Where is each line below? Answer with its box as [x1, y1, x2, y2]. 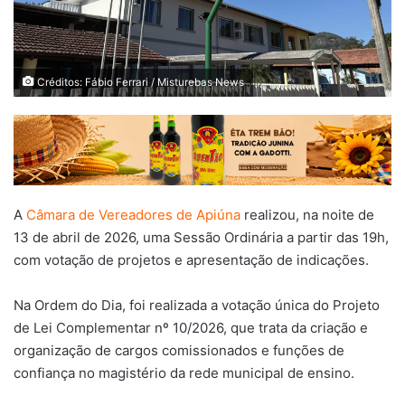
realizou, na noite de [240, 205, 374, 223]
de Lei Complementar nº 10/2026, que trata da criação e [14, 318, 368, 336]
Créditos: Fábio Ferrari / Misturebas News [34, 75, 244, 89]
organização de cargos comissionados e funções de [14, 341, 344, 359]
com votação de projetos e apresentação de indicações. [14, 250, 369, 268]
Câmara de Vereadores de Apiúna [26, 205, 240, 223]
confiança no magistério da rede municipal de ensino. [14, 363, 354, 381]
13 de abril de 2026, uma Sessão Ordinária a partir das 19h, [14, 228, 389, 246]
